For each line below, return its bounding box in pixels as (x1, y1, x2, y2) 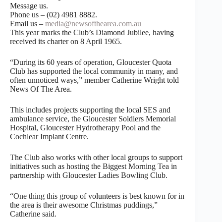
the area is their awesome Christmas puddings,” (10, 200, 158, 209)
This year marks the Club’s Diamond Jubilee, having (10, 28, 174, 37)
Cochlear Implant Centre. (10, 132, 89, 141)
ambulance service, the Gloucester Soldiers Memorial (10, 114, 176, 123)
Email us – (10, 19, 45, 28)
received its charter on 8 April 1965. (10, 37, 122, 46)
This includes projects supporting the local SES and (10, 105, 170, 114)
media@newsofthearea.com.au (45, 19, 141, 28)
